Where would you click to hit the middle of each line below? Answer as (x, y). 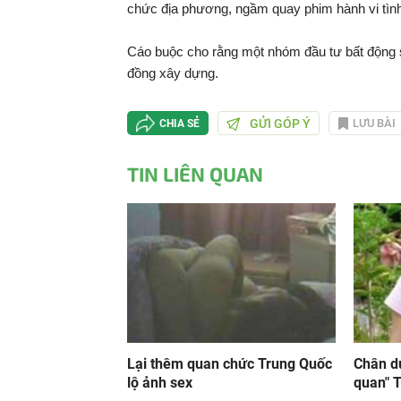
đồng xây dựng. (173, 73)
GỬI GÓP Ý (280, 123)
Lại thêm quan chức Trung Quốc (230, 364)
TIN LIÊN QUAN (195, 174)
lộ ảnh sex (160, 383)
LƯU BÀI (374, 123)
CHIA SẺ (179, 123)
